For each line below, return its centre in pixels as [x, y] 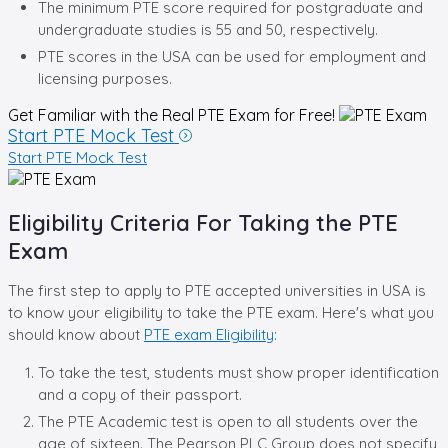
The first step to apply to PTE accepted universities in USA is [217, 290]
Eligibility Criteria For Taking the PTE [203, 222]
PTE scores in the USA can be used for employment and [232, 56]
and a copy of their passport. [140, 394]
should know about [76, 334]
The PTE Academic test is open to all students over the [228, 421]
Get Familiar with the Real [101, 114]
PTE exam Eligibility [209, 334]
